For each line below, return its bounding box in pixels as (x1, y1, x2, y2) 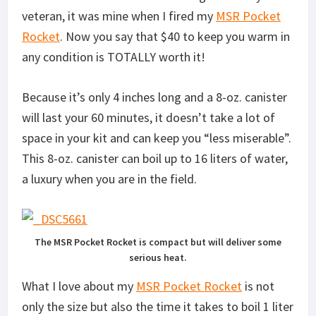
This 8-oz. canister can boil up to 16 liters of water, (22, 150, 288, 166)
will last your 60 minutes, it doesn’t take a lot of (22, 109, 275, 126)
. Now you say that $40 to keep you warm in (60, 28, 290, 44)
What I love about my (22, 277, 136, 294)
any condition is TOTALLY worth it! (22, 48, 205, 65)
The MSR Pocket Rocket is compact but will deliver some (35, 235, 281, 248)
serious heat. (129, 250, 187, 264)
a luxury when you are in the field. (22, 170, 197, 187)
